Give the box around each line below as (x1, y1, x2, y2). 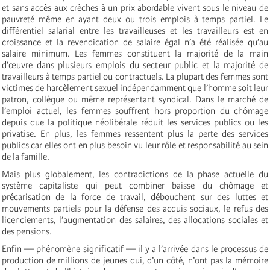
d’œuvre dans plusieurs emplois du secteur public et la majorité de (2, 60, 268, 71)
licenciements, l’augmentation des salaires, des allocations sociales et (2, 215, 268, 226)
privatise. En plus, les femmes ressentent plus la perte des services (2, 128, 268, 140)
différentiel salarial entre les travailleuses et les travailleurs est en (2, 25, 268, 37)
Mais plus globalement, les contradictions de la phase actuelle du (2, 169, 268, 180)
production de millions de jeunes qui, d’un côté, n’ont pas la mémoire (2, 255, 268, 266)
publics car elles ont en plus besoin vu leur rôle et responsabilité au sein (2, 140, 268, 151)
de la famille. (2, 151, 49, 163)
